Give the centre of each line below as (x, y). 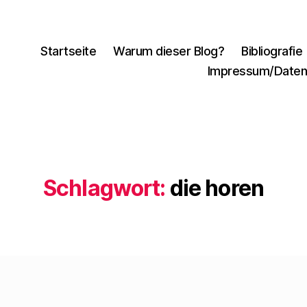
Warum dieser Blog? (169, 51)
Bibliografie (272, 51)
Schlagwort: (104, 188)
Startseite (69, 51)
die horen (217, 188)
